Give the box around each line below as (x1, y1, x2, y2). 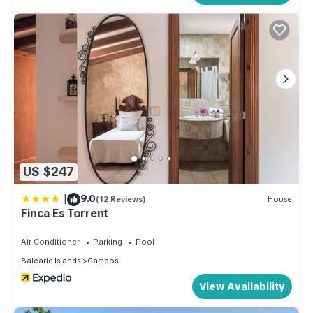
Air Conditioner (21, 236, 80, 247)
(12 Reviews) (96, 194, 146, 205)
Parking (93, 236, 122, 247)
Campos (87, 255, 118, 265)
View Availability (199, 279, 285, 293)
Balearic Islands (21, 255, 80, 265)
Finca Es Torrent (21, 205, 108, 221)
